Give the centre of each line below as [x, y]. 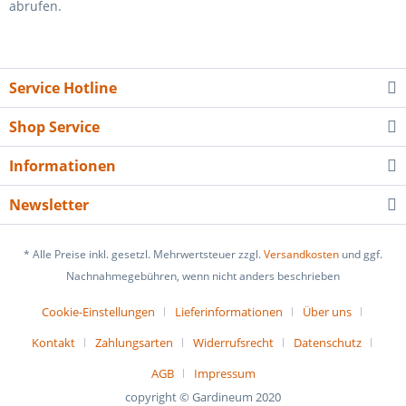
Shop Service [54, 127]
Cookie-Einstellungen [98, 312]
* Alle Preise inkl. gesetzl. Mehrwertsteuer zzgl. [144, 255]
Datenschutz [327, 343]
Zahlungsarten [134, 343]
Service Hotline [63, 88]
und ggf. [361, 255]
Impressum [224, 374]
